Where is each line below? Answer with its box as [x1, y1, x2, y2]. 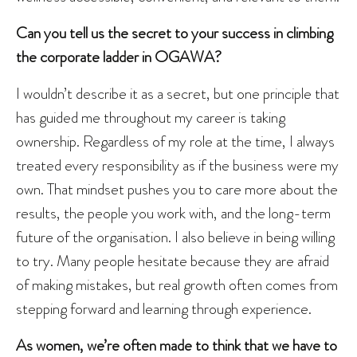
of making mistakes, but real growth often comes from [16, 273, 338, 296]
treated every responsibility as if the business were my [16, 154, 339, 177]
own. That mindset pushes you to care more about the [16, 178, 338, 201]
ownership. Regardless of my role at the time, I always [16, 130, 335, 153]
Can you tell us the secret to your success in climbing [16, 22, 333, 45]
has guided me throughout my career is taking [16, 106, 285, 129]
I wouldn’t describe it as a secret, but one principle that [16, 82, 339, 105]
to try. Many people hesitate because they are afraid [16, 249, 329, 273]
